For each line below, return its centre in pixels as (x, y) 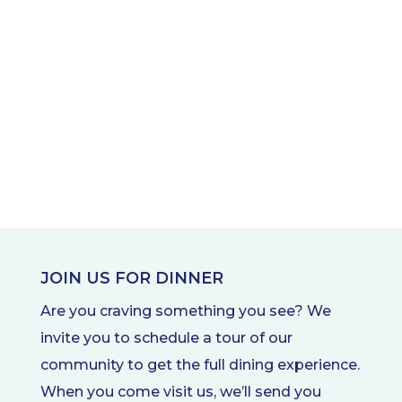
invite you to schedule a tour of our (166, 338)
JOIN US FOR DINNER (131, 279)
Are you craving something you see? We (185, 311)
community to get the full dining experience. (200, 365)
